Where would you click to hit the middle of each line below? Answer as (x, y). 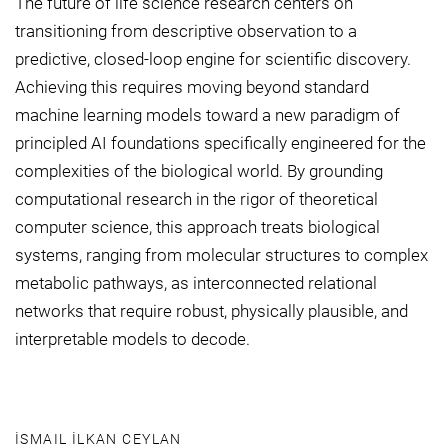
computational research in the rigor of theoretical (196, 199)
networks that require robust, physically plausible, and (211, 311)
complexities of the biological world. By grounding (199, 171)
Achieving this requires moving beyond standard (192, 87)
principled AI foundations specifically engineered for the (220, 143)
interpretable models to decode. (132, 339)
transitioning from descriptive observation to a (186, 31)
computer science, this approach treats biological (197, 227)
